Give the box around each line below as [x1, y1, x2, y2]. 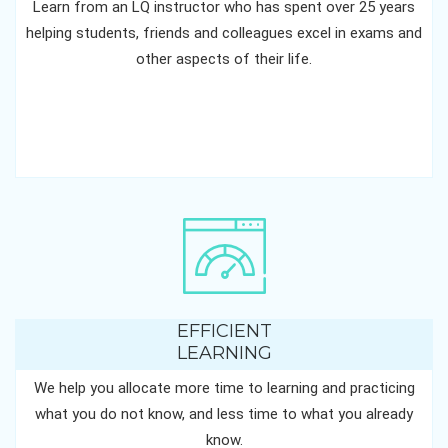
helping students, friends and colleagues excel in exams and [26, 24, 422, 42]
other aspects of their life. [136, 50, 312, 68]
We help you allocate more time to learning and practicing [33, 379, 415, 397]
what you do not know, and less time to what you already [35, 405, 413, 423]
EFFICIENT [176, 320, 272, 342]
